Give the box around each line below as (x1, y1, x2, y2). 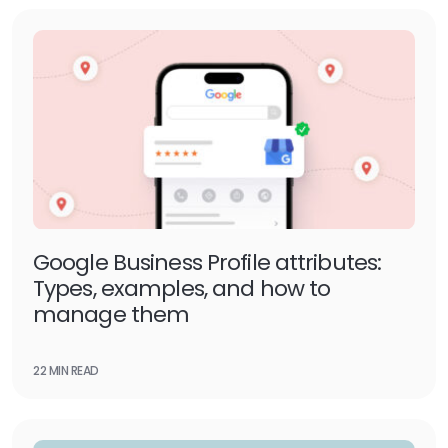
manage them (33, 299, 190, 330)
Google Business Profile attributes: (33, 247, 382, 278)
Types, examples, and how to (33, 273, 331, 304)
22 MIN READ (33, 362, 99, 379)
